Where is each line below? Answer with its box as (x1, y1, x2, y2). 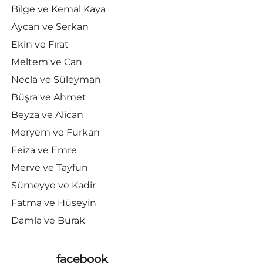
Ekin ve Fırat (11, 39, 69, 50)
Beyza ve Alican (11, 109, 83, 120)
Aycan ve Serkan (11, 21, 89, 32)
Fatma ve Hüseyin (11, 197, 96, 208)
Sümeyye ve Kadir (11, 180, 96, 191)
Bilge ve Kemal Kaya (11, 4, 106, 15)
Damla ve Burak (11, 215, 85, 226)
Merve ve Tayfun (11, 162, 88, 173)
